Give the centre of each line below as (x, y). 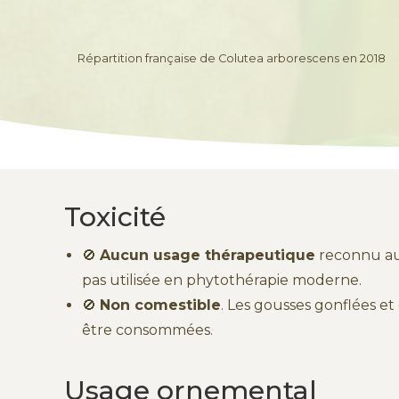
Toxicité (115, 216)
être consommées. (147, 330)
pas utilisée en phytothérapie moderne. (222, 280)
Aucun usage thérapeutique (208, 255)
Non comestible (160, 305)
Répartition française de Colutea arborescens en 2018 (232, 58)
